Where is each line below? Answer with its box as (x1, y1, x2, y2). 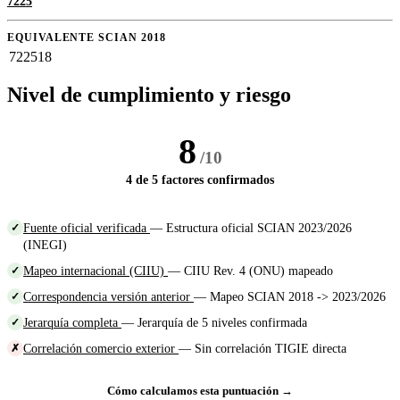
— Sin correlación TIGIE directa (179, 341, 346, 356)
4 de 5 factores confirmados (126, 173, 274, 187)
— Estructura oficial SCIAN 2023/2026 (150, 221, 352, 236)
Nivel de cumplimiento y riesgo (7, 83, 291, 107)
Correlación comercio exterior (23, 341, 179, 356)
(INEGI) (23, 237, 67, 253)
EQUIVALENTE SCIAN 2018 (7, 32, 166, 45)
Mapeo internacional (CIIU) (23, 263, 168, 279)
